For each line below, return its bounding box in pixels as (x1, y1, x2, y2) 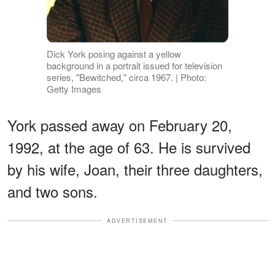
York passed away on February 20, (7, 114, 232, 136)
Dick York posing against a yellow (46, 47, 181, 60)
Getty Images (46, 82, 101, 95)
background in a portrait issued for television (46, 58, 222, 72)
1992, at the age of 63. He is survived (7, 136, 250, 158)
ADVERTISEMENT (107, 216, 168, 225)
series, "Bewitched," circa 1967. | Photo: (46, 70, 206, 83)
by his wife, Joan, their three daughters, (7, 158, 263, 180)
